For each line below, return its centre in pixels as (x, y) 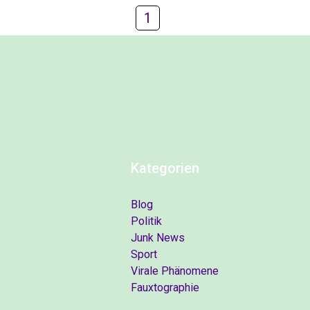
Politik (146, 221)
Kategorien (165, 168)
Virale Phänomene (175, 271)
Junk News (158, 238)
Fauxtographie (165, 288)
